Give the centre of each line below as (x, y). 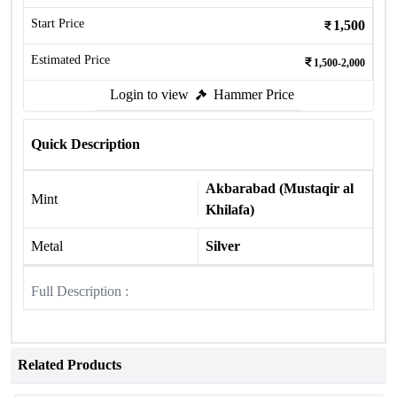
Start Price (58, 23)
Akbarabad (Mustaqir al (280, 188)
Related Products (70, 365)
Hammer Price (254, 94)
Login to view (149, 94)
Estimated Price (70, 60)
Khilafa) (230, 210)
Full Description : (80, 291)
